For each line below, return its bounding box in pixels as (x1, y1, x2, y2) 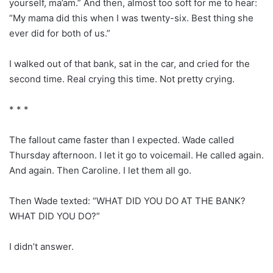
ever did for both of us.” (9, 27, 110, 39)
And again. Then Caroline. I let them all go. (9, 164, 191, 176)
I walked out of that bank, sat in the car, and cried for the (9, 57, 250, 69)
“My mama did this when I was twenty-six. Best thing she (9, 12, 253, 24)
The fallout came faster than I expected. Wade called (9, 133, 234, 146)
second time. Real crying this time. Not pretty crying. (9, 73, 235, 85)
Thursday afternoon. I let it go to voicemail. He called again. (9, 149, 264, 161)
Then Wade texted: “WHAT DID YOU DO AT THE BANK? (9, 194, 246, 207)
